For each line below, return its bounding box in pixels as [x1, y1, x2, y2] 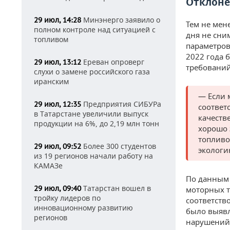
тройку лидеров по [34, 193, 101, 203]
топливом [34, 34, 68, 44]
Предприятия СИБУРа [81, 99, 161, 109]
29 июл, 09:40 [34, 184, 81, 193]
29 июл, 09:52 [34, 142, 81, 151]
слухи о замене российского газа [34, 67, 150, 76]
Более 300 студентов [81, 141, 156, 151]
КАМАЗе [34, 161, 63, 170]
